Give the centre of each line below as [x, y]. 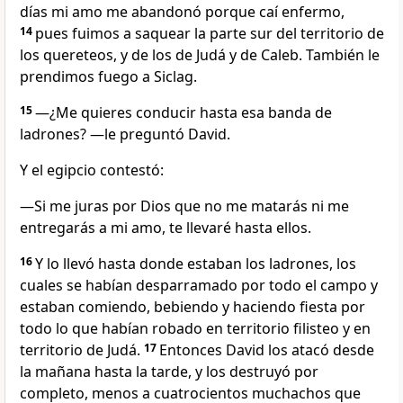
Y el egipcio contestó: [92, 170]
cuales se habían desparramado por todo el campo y [199, 286]
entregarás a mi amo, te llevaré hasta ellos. [166, 228]
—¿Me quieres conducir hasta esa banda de [184, 113]
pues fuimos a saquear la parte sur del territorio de [210, 34]
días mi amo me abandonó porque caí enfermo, [182, 12]
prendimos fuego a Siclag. [108, 77]
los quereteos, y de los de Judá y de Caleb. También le [200, 55]
